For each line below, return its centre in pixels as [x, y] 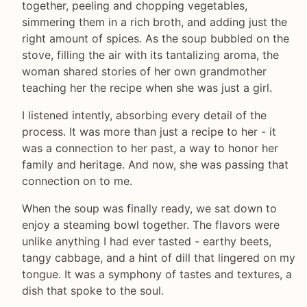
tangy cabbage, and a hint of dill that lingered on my [159, 258]
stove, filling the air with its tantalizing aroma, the [150, 55]
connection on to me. [77, 181]
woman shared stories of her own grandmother [144, 72]
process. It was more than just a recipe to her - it [149, 132]
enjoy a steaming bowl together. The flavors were [151, 225]
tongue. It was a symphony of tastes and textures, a [157, 274]
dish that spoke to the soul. [93, 291]
